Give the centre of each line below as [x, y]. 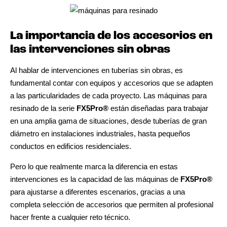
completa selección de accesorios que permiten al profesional [112, 204]
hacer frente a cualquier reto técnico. [70, 217]
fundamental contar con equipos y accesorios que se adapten [111, 83]
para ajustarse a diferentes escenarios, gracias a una [98, 192]
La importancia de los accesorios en [111, 36]
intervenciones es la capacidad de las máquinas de [95, 179]
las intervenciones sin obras [90, 50]
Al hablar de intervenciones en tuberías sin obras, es [97, 70]
